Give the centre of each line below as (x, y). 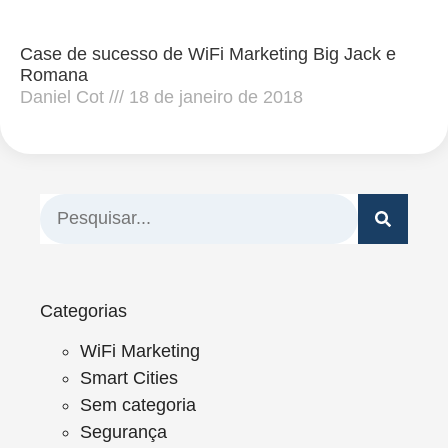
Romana (54, 74)
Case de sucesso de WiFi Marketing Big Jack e (208, 53)
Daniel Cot (64, 96)
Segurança (123, 431)
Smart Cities (129, 377)
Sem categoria (138, 404)
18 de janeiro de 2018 (213, 96)
